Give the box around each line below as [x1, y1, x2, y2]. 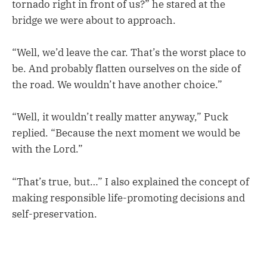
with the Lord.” [12, 142, 83, 156]
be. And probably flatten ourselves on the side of [12, 62, 241, 76]
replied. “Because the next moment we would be [12, 126, 240, 140]
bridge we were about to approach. [12, 13, 176, 27]
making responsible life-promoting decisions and [12, 191, 245, 204]
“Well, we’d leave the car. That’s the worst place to [12, 46, 246, 60]
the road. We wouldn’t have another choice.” [12, 78, 222, 92]
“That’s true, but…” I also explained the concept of [12, 175, 249, 188]
